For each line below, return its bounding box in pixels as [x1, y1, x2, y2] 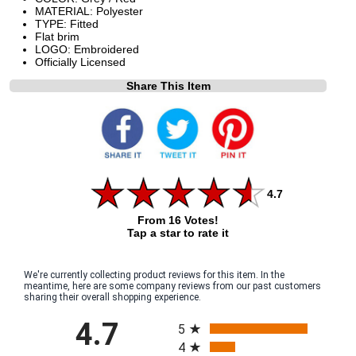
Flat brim [35, 29, 79, 43]
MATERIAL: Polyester [35, 4, 143, 17]
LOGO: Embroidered [35, 42, 139, 56]
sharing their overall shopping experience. [24, 291, 201, 303]
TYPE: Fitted [35, 17, 99, 30]
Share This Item [126, 79, 211, 92]
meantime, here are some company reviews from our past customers [24, 280, 321, 292]
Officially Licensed [35, 55, 126, 68]
